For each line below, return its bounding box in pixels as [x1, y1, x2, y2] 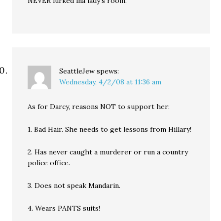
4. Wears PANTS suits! [28, 204, 101, 213]
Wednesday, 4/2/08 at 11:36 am [59, 77, 162, 86]
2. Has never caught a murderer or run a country [28, 147, 188, 156]
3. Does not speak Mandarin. [28, 181, 121, 190]
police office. [28, 158, 71, 167]
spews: [97, 67, 119, 75]
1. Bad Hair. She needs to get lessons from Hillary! [28, 125, 192, 134]
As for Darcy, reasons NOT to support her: [28, 102, 170, 111]
